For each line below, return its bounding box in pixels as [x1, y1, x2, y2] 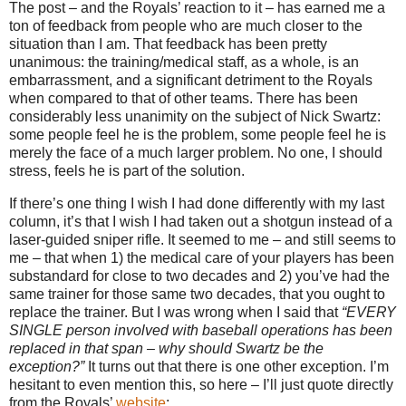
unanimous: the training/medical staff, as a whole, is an [9, 54, 359, 71]
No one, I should [277, 145, 382, 161]
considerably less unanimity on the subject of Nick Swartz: [9, 109, 381, 125]
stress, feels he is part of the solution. [9, 163, 245, 179]
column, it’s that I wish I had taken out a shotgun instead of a [9, 214, 392, 230]
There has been [256, 91, 358, 107]
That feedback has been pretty [133, 36, 327, 53]
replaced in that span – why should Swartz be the [9, 341, 324, 357]
